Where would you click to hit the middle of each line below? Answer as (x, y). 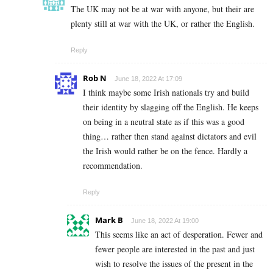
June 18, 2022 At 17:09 (148, 78)
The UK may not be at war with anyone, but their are (162, 9)
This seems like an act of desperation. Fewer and (179, 234)
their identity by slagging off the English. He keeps (171, 107)
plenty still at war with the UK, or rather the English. (163, 23)
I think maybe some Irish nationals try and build (166, 92)
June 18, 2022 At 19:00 (165, 220)
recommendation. (113, 165)
